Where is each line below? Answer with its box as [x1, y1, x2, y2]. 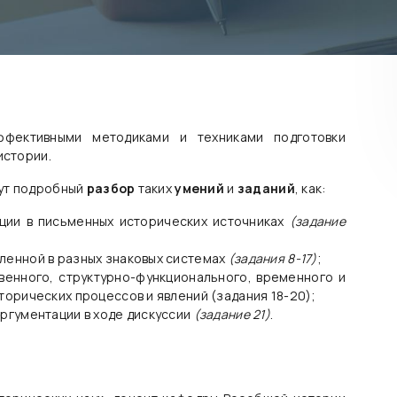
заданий [237, 180, 295, 197]
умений [175, 180, 228, 197]
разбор [86, 180, 138, 197]
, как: [294, 180, 329, 197]
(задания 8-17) [228, 250, 317, 267]
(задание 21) [193, 306, 270, 323]
